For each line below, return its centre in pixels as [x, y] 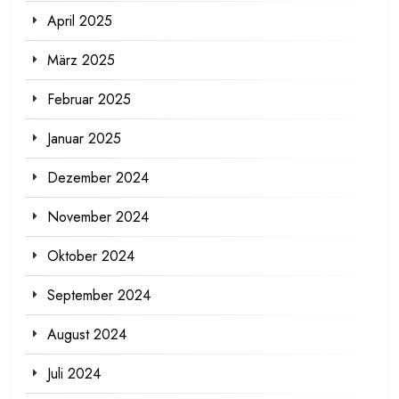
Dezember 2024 [98, 178]
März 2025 [81, 61]
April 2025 [80, 21]
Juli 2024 [74, 374]
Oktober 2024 [91, 256]
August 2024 [87, 335]
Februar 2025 [89, 100]
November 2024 [98, 217]
